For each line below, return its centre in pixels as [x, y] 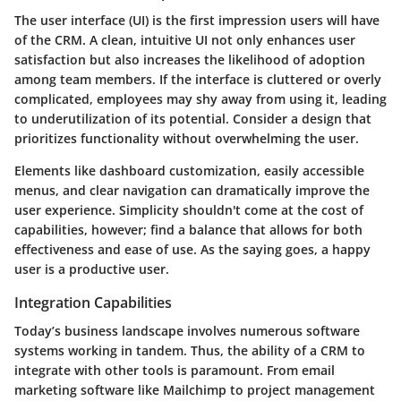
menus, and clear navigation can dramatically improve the [192, 191]
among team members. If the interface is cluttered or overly [198, 80]
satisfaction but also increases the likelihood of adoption [190, 60]
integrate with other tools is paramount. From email [175, 371]
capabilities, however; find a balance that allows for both [188, 230]
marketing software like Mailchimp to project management [195, 390]
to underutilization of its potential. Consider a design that [193, 119]
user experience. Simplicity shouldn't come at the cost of [189, 210]
